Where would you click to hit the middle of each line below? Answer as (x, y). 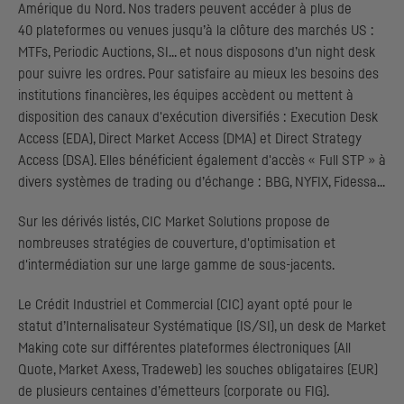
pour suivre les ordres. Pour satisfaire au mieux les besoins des (198, 74)
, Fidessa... (357, 183)
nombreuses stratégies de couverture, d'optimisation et (177, 244)
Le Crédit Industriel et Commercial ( (119, 305)
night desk (345, 53)
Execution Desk (334, 118)
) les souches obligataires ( (275, 370)
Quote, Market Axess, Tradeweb (108, 370)
